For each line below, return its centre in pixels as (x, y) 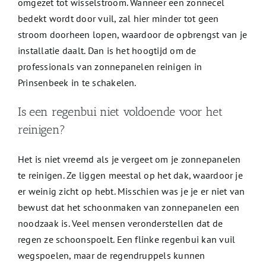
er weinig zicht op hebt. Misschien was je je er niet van (131, 191)
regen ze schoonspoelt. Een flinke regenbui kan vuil (126, 240)
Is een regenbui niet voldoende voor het (120, 112)
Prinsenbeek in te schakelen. (77, 83)
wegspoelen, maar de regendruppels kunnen (111, 256)
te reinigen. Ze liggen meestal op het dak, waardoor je (130, 175)
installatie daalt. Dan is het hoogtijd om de (107, 51)
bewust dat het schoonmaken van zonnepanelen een (129, 208)
